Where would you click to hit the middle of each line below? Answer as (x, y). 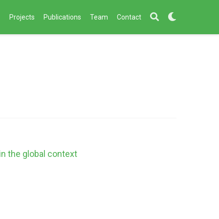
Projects (22, 17)
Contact (129, 17)
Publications (62, 17)
